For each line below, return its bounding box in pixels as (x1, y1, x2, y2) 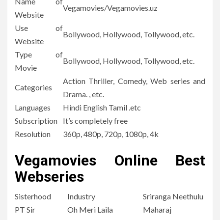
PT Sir (15, 205, 35, 215)
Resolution (15, 129, 51, 139)
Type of (15, 50, 63, 59)
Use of (15, 23, 63, 33)
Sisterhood (15, 192, 51, 201)
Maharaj (143, 205, 171, 215)
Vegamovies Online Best (15, 152, 205, 169)
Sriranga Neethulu (143, 192, 203, 201)
